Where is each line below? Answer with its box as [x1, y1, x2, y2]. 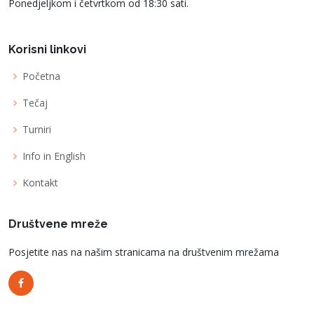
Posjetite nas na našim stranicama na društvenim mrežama [8, 245, 279, 259]
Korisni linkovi [8, 43, 86, 56]
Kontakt [22, 176, 58, 189]
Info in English [22, 149, 86, 163]
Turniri [22, 123, 51, 136]
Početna [22, 69, 60, 83]
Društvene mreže [8, 217, 108, 231]
